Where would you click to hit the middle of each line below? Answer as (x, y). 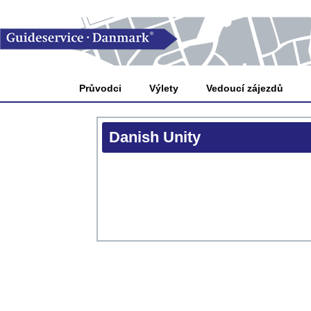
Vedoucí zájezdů (245, 88)
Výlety (164, 88)
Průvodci (101, 88)
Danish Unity (155, 137)
